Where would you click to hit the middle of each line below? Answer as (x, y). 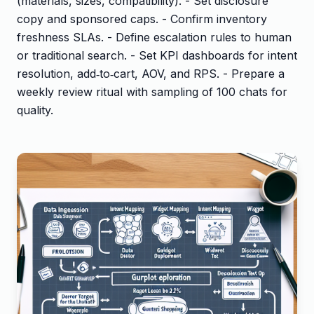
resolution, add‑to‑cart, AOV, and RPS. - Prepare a (151, 73)
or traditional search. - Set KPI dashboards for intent (157, 55)
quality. (35, 110)
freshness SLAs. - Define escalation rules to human (154, 37)
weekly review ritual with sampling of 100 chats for (152, 91)
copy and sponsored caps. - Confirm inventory (142, 19)
